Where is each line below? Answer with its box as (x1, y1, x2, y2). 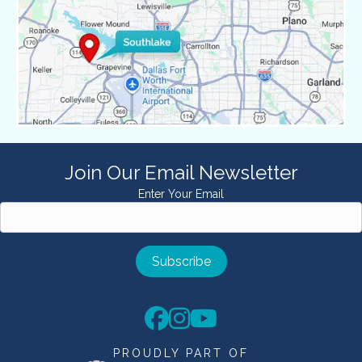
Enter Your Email (138, 187, 224, 200)
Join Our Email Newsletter (64, 160, 298, 184)
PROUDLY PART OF (113, 346, 249, 360)
